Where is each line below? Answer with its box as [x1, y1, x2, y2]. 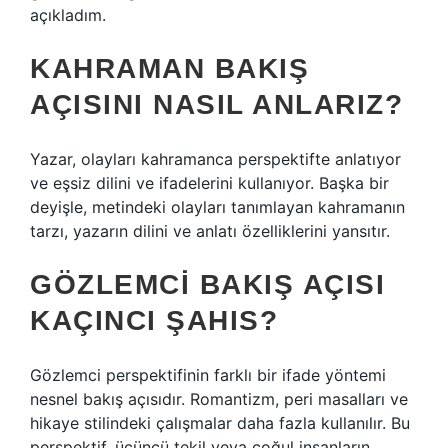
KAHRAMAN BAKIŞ [30, 53, 309, 84]
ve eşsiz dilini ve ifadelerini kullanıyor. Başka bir [30, 173, 389, 193]
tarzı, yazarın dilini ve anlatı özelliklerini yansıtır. [30, 221, 390, 241]
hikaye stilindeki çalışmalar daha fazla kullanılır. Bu [30, 413, 410, 433]
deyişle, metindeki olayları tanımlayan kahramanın [30, 197, 405, 217]
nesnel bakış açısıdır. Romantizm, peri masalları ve [30, 389, 408, 409]
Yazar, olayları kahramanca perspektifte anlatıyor [30, 149, 401, 169]
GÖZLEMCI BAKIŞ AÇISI [30, 269, 385, 300]
